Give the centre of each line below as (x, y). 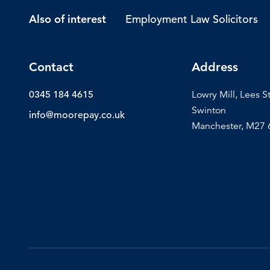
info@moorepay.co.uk (77, 115)
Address (215, 67)
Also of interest (67, 19)
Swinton (209, 110)
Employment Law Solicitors (192, 19)
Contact (51, 67)
